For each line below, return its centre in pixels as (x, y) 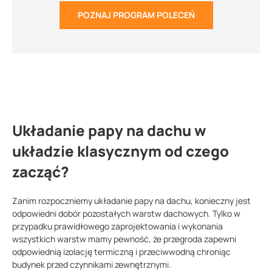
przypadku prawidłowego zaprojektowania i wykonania (117, 226)
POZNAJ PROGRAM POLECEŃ (136, 15)
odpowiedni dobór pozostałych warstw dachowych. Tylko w (126, 214)
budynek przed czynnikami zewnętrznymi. (93, 265)
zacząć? (41, 172)
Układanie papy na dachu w (109, 131)
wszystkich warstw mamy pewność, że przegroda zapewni (124, 239)
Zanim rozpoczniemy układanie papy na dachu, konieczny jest (131, 201)
